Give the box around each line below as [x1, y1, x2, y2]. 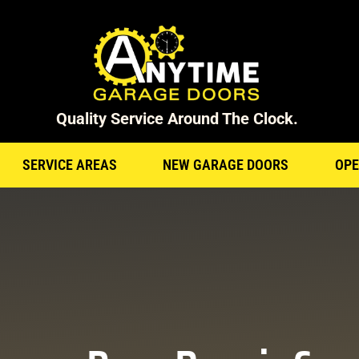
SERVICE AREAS [22, 156, 118, 174]
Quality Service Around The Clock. [55, 109, 298, 129]
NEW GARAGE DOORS [163, 156, 289, 174]
